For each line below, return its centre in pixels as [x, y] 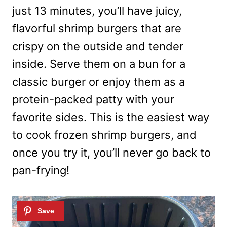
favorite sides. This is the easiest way [111, 117]
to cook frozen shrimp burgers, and [104, 135]
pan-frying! [41, 171]
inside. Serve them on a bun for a [99, 64]
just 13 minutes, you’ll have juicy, [97, 11]
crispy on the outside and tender [98, 46]
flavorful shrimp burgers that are [97, 29]
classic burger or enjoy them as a [99, 82]
